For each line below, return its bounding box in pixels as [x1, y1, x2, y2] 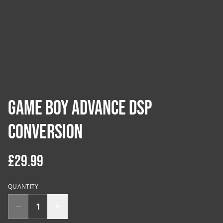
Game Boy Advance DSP [8, 97, 152, 120]
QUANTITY [8, 182, 39, 191]
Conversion [8, 120, 83, 144]
